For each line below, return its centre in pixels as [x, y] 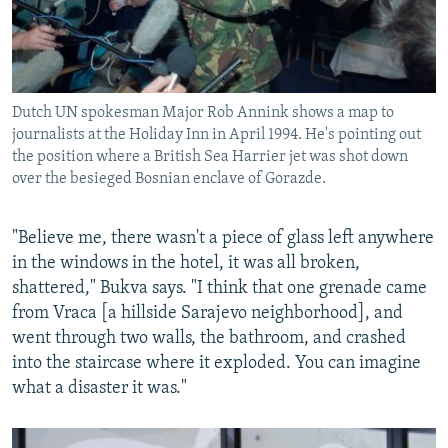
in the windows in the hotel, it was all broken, [186, 263]
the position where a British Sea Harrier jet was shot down [210, 156]
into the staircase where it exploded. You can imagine [216, 363]
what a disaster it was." [99, 388]
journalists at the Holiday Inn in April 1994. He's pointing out [216, 134]
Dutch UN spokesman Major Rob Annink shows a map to [203, 112]
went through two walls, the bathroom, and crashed [209, 338]
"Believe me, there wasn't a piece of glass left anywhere [223, 238]
